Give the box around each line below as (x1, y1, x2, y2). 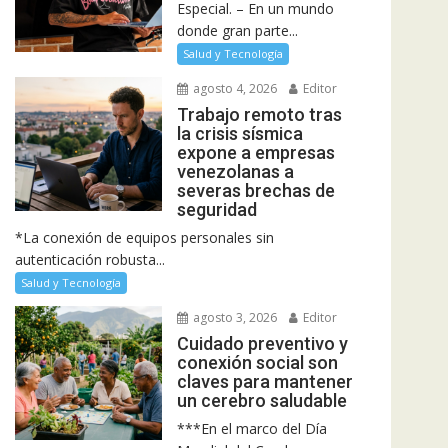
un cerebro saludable (176, 389, 347, 411)
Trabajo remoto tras (176, 103, 342, 125)
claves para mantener (176, 370, 353, 392)
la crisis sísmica (176, 122, 303, 144)
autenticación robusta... (15, 249, 165, 269)
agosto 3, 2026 (189, 308, 277, 326)
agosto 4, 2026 (189, 79, 277, 97)
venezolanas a (176, 160, 294, 182)
